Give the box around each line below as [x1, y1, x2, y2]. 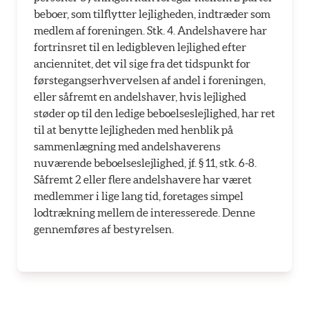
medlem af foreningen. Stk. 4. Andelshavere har [34, 24, 267, 37]
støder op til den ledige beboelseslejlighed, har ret [34, 107, 275, 119]
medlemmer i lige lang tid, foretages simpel [34, 190, 243, 202]
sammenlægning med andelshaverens [34, 140, 221, 152]
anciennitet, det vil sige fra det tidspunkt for [34, 57, 250, 70]
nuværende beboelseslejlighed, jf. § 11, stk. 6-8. [34, 157, 257, 169]
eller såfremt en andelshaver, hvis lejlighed [34, 90, 246, 103]
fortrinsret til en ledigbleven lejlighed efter [34, 41, 246, 53]
